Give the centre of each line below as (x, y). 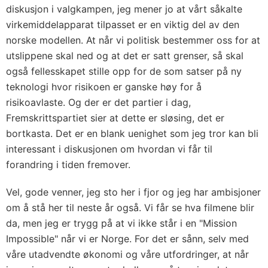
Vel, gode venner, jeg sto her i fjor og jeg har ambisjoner (133, 192)
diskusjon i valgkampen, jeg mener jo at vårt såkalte (124, 9)
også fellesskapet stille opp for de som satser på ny (124, 71)
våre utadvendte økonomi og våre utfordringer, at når (127, 254)
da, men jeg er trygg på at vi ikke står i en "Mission (121, 223)
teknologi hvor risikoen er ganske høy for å (104, 87)
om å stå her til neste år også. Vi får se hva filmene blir (130, 208)
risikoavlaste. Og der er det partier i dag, (98, 102)
